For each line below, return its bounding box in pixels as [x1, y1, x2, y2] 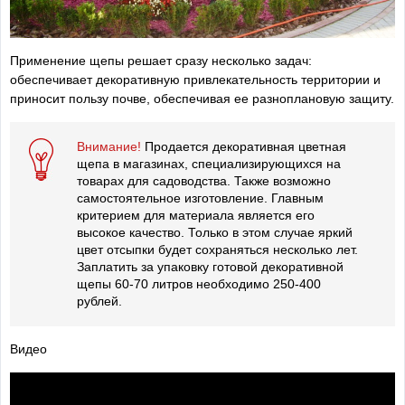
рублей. [77, 294, 122, 309]
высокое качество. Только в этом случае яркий [77, 225, 353, 240]
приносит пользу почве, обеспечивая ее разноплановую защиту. [10, 91, 394, 107]
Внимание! [77, 139, 141, 155]
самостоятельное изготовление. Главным [77, 191, 324, 206]
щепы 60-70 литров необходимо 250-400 [77, 277, 321, 292]
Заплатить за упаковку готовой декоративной [77, 259, 344, 275]
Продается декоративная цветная [141, 139, 346, 155]
